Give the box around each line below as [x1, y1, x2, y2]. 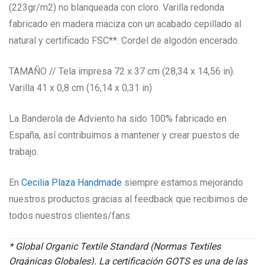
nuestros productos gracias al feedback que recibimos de [9, 193, 248, 205]
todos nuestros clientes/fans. [9, 210, 132, 221]
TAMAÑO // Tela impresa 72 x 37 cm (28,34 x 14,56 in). [9, 66, 235, 77]
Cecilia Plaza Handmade [21, 177, 122, 188]
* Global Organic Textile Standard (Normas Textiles [9, 241, 221, 252]
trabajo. [9, 146, 38, 157]
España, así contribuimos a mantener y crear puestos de [9, 130, 240, 141]
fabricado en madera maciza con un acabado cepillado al [9, 18, 241, 30]
